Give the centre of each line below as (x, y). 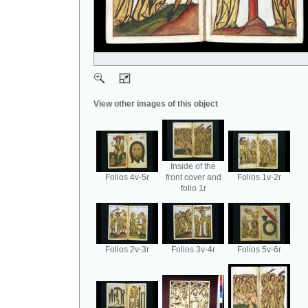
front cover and (193, 177)
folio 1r (193, 188)
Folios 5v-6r (259, 250)
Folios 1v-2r (259, 177)
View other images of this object (156, 104)
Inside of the (193, 166)
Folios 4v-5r (127, 177)
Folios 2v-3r (127, 250)
